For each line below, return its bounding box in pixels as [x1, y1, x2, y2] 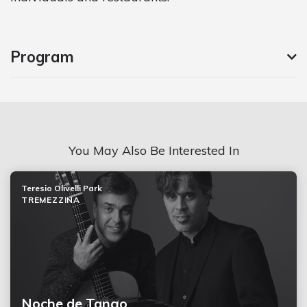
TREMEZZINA [21, 194, 80, 205]
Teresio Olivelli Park [21, 182, 102, 193]
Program [10, 47, 74, 66]
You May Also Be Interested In [68, 142, 239, 158]
